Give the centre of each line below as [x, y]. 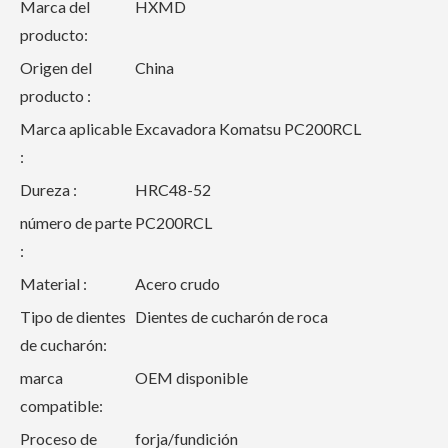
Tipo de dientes [73, 316]
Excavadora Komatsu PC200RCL [248, 128]
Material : [53, 283]
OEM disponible [191, 377]
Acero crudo [177, 283]
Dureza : [48, 189]
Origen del [56, 67]
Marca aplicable [76, 128]
